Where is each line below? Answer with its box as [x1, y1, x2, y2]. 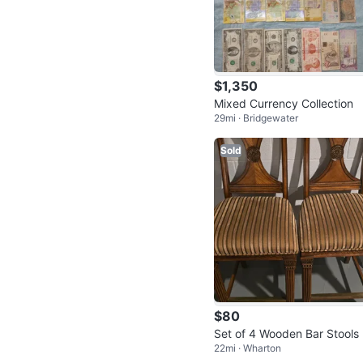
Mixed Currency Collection [214, 96, 353, 110]
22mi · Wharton [214, 341, 281, 354]
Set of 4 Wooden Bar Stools [214, 326, 359, 340]
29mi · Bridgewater [214, 111, 298, 124]
